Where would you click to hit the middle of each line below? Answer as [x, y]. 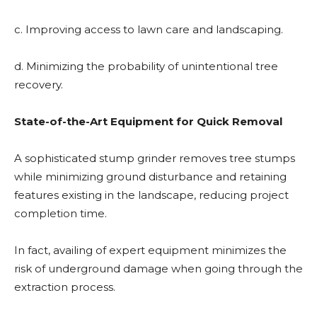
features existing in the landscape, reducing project [151, 195]
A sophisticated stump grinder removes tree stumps [155, 158]
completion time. [60, 213]
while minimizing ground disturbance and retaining [150, 177]
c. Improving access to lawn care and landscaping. [149, 29]
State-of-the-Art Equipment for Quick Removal [148, 121]
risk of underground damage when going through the [158, 269]
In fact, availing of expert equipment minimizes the [150, 250]
